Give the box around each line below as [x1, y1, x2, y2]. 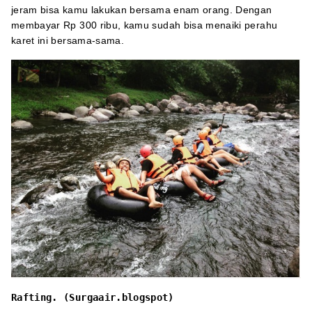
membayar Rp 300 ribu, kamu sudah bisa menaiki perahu [11, 19, 278, 31]
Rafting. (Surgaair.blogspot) [11, 292, 174, 304]
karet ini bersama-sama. [11, 35, 125, 46]
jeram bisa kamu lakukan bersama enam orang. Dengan [11, 4, 272, 15]
